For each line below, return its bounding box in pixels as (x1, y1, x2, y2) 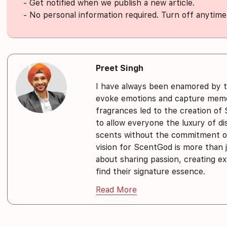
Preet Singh (95, 63, 143, 73)
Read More (95, 185, 137, 195)
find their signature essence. (95, 167, 205, 177)
